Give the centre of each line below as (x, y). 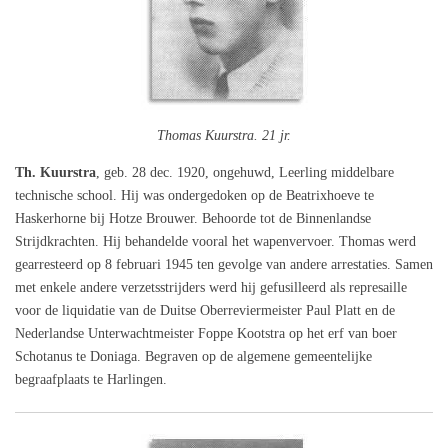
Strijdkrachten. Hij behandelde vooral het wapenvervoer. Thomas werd (215, 241)
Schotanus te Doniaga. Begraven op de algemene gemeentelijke (193, 356)
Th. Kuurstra (55, 172)
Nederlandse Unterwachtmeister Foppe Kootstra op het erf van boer (206, 333)
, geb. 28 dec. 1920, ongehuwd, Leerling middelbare (245, 172)
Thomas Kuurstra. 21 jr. (224, 135)
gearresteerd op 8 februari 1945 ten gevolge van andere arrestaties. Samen (224, 264)
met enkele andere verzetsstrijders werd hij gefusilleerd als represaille (211, 287)
